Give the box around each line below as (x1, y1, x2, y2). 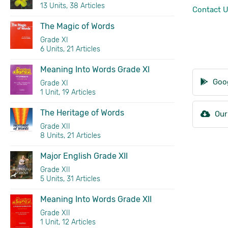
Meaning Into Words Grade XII (40, 194, 152, 205)
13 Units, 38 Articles (40, 2, 105, 11)
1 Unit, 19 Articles (40, 88, 96, 97)
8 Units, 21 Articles (40, 131, 101, 140)
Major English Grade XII (40, 151, 128, 161)
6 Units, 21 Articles (40, 45, 100, 54)
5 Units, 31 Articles (40, 175, 100, 184)
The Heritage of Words (40, 108, 124, 118)
